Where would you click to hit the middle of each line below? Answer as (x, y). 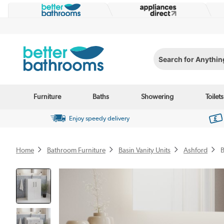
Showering (157, 97)
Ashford (195, 150)
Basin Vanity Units (144, 150)
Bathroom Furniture (76, 150)
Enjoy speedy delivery (99, 118)
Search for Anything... (187, 62)
